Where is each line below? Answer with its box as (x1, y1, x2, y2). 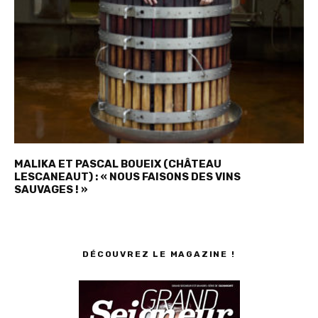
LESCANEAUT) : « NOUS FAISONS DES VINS (14, 170, 241, 183)
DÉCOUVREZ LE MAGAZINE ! (82, 248, 236, 259)
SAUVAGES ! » (14, 182, 88, 196)
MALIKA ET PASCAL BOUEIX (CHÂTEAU (14, 157, 221, 170)
